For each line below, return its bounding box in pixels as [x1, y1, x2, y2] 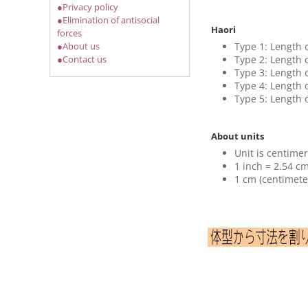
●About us [57, 40, 100, 52]
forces [57, 27, 82, 39]
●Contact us [57, 53, 107, 65]
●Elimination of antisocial [57, 14, 159, 26]
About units [210, 129, 264, 142]
